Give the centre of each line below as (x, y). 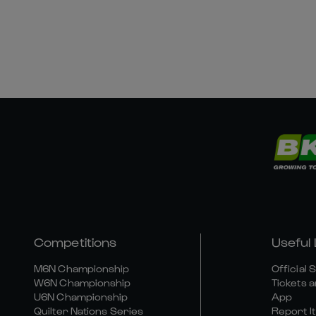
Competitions (75, 242)
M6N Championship (82, 268)
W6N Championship (83, 282)
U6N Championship (81, 297)
